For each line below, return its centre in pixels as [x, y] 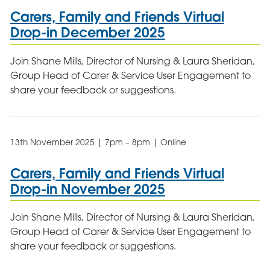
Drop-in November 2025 [87, 189]
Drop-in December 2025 [87, 32]
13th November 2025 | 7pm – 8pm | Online [98, 142]
